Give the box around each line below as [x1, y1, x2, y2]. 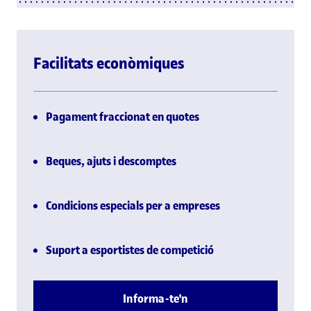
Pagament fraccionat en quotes [46, 108, 199, 124]
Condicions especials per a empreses [46, 197, 220, 213]
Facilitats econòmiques [33, 52, 185, 74]
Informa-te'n [123, 290, 188, 306]
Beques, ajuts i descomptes [46, 153, 176, 169]
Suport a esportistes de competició [46, 242, 214, 258]
